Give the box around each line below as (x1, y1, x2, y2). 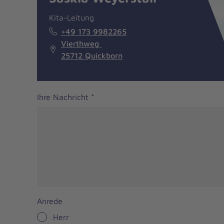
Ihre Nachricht (37, 92, 91, 102)
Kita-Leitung (49, 13, 94, 22)
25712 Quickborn (61, 51, 122, 60)
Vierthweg (61, 39, 101, 48)
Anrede (37, 196, 62, 206)
